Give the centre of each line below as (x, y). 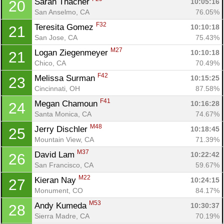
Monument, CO (59, 190)
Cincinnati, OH (57, 88)
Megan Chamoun (67, 103)
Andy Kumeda (62, 205)
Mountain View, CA (64, 139)
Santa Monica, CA (63, 114)
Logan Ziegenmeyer (72, 52)
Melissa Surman (66, 78)
